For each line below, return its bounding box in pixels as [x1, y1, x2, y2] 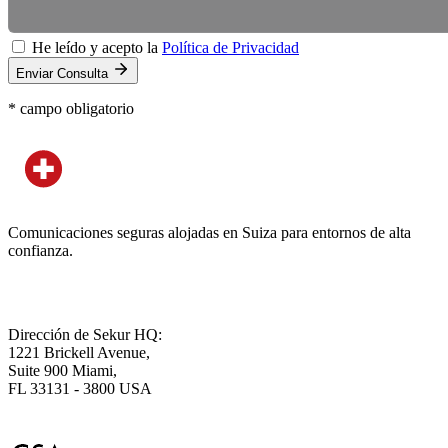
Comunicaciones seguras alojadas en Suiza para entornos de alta [8, 223, 411, 241]
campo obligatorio [16, 99, 134, 117]
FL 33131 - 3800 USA [8, 379, 152, 397]
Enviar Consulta [16, 65, 112, 81]
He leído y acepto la [32, 38, 162, 56]
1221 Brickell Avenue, [8, 343, 150, 361]
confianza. [8, 241, 73, 259]
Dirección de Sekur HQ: [8, 325, 162, 343]
